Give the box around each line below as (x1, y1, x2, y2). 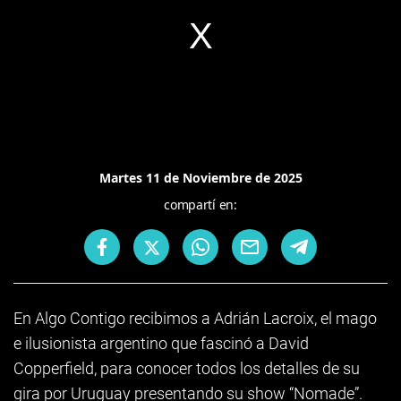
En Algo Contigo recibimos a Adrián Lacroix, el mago (13, 309, 377, 328)
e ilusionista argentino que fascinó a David (13, 334, 309, 353)
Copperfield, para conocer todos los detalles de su (13, 359, 360, 378)
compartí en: (164, 196, 237, 213)
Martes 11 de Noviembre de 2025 (98, 169, 303, 186)
